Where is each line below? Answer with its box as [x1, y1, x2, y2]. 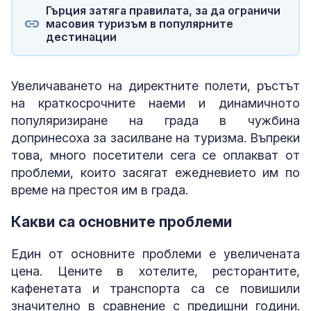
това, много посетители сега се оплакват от [11, 147, 300, 162]
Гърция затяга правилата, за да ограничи [45, 3, 280, 18]
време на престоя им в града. [11, 182, 188, 197]
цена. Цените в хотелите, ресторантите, [11, 263, 300, 278]
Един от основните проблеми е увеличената [11, 246, 300, 261]
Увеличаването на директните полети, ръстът [11, 78, 300, 93]
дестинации [45, 30, 117, 44]
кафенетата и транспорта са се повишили [11, 280, 300, 296]
